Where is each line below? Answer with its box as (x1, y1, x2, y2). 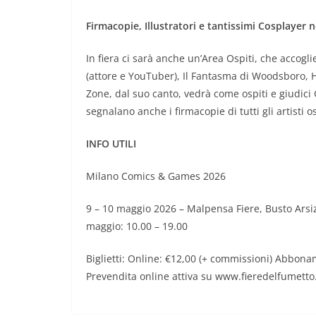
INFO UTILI (86, 137, 136, 151)
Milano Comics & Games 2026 (86, 169, 226, 183)
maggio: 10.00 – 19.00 (86, 219, 188, 233)
